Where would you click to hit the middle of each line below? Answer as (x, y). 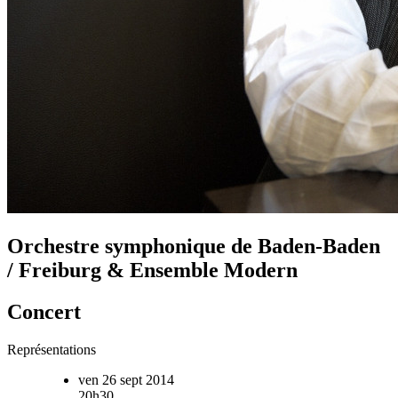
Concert (44, 312)
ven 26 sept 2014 (126, 380)
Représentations (52, 350)
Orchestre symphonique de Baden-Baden (194, 247)
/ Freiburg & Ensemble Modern (152, 271)
